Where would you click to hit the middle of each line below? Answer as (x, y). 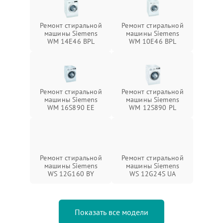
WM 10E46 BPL (153, 41)
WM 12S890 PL (153, 107)
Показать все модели (111, 212)
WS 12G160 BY (71, 173)
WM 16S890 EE (71, 107)
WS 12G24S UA (153, 173)
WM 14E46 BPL (71, 41)
